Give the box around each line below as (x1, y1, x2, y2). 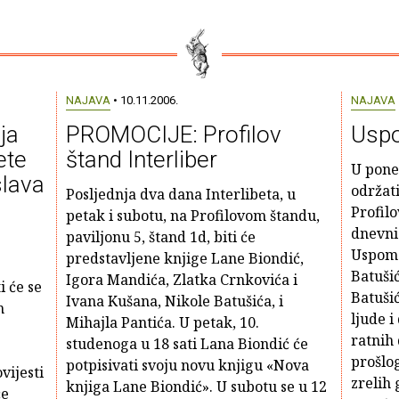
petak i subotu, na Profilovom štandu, (65, 206, 320, 225)
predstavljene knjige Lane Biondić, (65, 248, 304, 268)
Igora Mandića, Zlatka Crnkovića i (65, 270, 297, 289)
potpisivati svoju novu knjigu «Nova (65, 355, 309, 375)
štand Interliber (65, 146, 217, 173)
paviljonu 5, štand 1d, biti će (65, 227, 256, 247)
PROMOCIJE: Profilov (65, 121, 281, 148)
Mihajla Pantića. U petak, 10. (65, 313, 259, 332)
